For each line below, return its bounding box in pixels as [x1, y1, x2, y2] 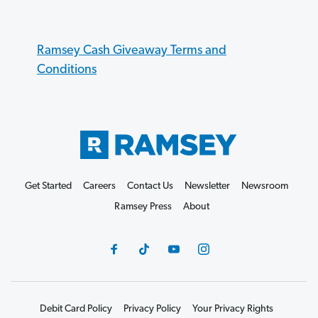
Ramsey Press [114, 201, 172, 212]
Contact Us [126, 180, 173, 192]
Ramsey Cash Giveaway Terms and [37, 44, 226, 57]
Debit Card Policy [39, 303, 112, 314]
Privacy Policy [123, 303, 181, 314]
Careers [82, 180, 116, 192]
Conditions [37, 63, 97, 77]
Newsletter [184, 180, 230, 192]
